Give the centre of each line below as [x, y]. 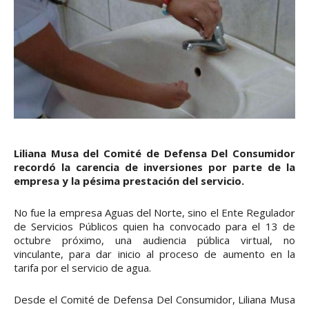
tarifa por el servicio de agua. [82, 268]
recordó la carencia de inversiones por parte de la [154, 167]
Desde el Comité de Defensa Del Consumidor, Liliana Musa [154, 300]
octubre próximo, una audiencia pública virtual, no [154, 240]
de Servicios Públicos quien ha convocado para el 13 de [154, 227]
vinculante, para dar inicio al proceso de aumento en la [154, 254]
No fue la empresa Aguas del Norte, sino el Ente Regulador [154, 213]
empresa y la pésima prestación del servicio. [129, 181]
